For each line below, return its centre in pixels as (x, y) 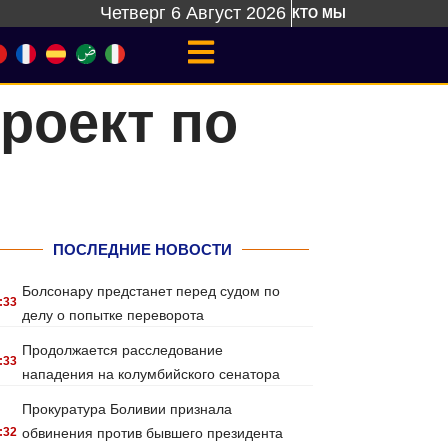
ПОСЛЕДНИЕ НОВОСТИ (142, 249)
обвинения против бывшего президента (153, 433)
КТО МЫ (319, 13)
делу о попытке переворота (113, 315)
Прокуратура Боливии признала (127, 409)
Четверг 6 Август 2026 (193, 13)
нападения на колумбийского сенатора (151, 374)
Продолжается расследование (123, 350)
